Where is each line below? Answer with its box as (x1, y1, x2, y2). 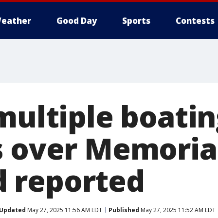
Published (109, 205, 139, 214)
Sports (122, 15, 150, 26)
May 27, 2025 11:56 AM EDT (26, 205, 102, 214)
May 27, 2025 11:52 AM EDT (139, 205, 216, 214)
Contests (176, 15, 215, 26)
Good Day (56, 15, 97, 26)
